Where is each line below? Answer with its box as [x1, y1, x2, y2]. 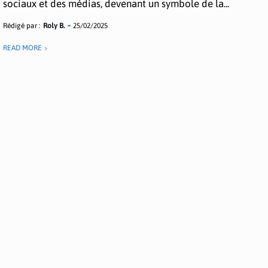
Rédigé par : [3, 22, 41, 30]
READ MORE [3, 44, 42, 52]
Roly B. [43, 22, 65, 30]
